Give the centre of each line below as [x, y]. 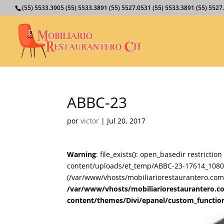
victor [90, 121]
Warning [82, 154]
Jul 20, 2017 [126, 121]
